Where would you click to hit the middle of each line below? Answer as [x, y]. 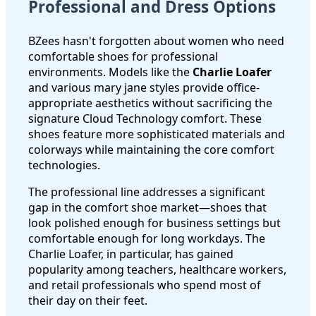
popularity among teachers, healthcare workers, [157, 270]
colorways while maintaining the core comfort [151, 150]
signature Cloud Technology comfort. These [145, 119]
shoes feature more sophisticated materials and [157, 134]
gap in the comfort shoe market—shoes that [147, 208]
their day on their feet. [88, 301]
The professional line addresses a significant [147, 192]
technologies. [64, 165]
